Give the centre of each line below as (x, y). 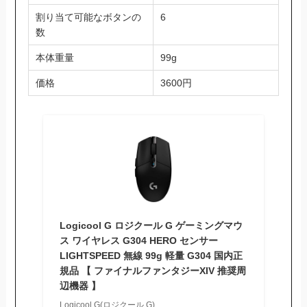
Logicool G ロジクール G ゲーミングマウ (151, 225)
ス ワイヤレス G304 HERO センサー (138, 240)
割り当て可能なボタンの (89, 17)
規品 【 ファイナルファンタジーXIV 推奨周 (152, 270)
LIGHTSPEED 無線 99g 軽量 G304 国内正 (151, 255)
